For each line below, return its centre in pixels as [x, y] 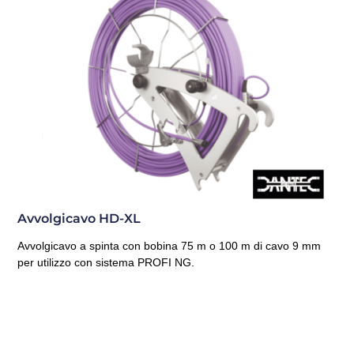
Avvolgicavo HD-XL [79, 218]
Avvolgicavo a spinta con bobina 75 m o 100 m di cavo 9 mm [169, 245]
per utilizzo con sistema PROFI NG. [106, 262]
